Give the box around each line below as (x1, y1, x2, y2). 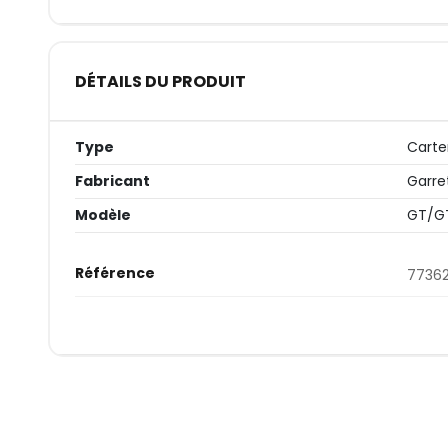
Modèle (74, 205, 131, 226)
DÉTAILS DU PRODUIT (74, 69, 246, 93)
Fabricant (74, 171, 150, 192)
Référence (74, 263, 155, 284)
